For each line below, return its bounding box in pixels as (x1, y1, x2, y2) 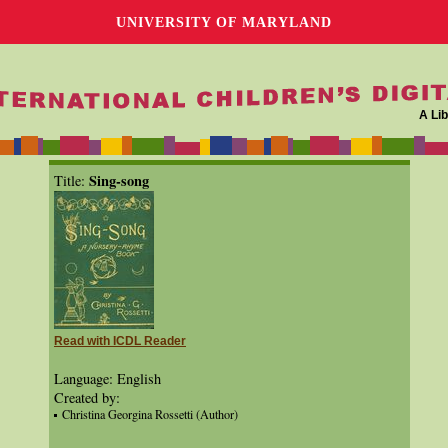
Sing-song (89, 170, 149, 191)
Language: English (54, 369, 161, 388)
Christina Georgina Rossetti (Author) (62, 406, 238, 422)
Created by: (54, 388, 120, 407)
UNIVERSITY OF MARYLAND (116, 14, 332, 30)
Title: (54, 171, 89, 190)
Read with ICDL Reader (54, 335, 186, 347)
